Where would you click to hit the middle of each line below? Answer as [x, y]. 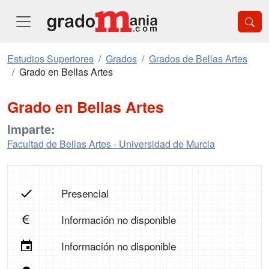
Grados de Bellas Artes [198, 59]
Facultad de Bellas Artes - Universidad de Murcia [111, 144]
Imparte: [31, 129]
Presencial [85, 193]
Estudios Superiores [50, 59]
